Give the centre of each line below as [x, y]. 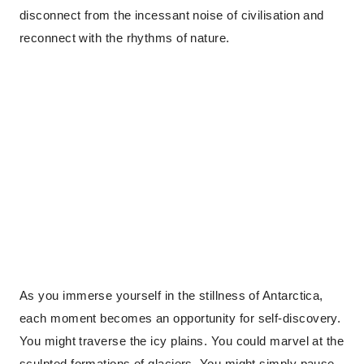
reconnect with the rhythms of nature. [125, 38]
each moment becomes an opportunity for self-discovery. [180, 318]
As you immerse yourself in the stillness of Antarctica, [171, 295]
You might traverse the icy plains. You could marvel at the [182, 341]
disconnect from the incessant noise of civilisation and [172, 15]
